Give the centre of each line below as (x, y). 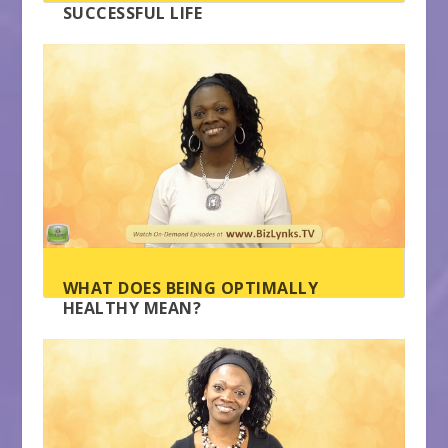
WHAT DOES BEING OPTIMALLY (190, 288)
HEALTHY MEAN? (132, 308)
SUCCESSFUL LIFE (132, 13)
